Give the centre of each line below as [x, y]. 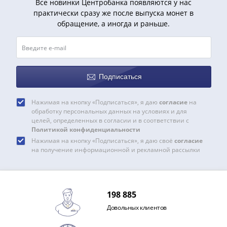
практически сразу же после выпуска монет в [113, 13]
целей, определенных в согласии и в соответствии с [110, 120]
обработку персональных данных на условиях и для [109, 111]
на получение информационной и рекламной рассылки [116, 150]
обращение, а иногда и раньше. [113, 24]
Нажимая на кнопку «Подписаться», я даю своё [103, 141]
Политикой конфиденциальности [86, 129]
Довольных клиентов [137, 207]
